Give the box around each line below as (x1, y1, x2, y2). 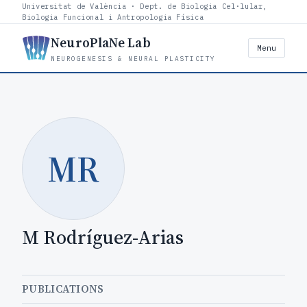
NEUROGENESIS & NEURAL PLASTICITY (51, 54, 216, 63)
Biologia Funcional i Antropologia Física (22, 12, 204, 22)
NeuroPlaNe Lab (51, 34, 151, 51)
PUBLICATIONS (22, 282, 104, 296)
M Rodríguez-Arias (22, 224, 184, 250)
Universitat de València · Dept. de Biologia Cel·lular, (22, 1, 268, 11)
